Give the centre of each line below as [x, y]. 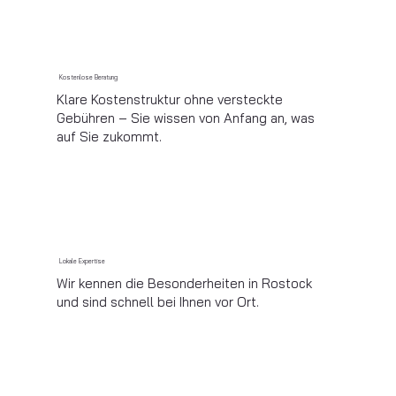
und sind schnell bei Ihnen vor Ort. [158, 301]
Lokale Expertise [82, 261]
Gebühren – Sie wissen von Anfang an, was [186, 118]
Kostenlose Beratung [88, 77]
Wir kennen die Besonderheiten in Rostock [185, 283]
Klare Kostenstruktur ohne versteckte [170, 99]
